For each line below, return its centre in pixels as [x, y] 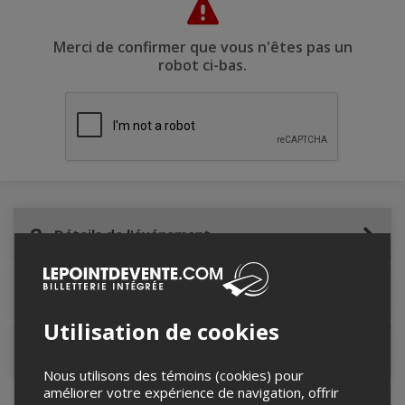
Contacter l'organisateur [140, 350]
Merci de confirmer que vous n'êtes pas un [202, 47]
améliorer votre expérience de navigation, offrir [191, 392]
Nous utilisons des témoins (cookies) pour [174, 375]
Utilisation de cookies [161, 331]
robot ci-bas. [202, 66]
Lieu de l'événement [122, 292]
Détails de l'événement [132, 235]
